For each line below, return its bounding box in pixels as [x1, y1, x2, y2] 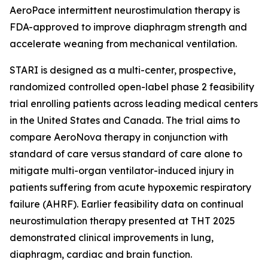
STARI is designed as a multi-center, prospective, [10, 64, 236, 76]
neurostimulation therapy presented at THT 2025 [10, 215, 235, 227]
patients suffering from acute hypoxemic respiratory [10, 181, 251, 193]
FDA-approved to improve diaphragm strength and [10, 21, 247, 33]
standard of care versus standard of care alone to [10, 148, 242, 160]
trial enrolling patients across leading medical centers [10, 98, 258, 109]
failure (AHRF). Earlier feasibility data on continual [10, 198, 243, 210]
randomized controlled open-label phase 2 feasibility [10, 81, 254, 93]
